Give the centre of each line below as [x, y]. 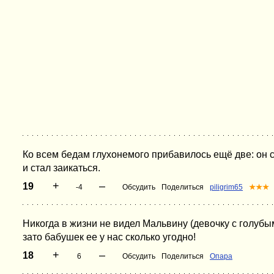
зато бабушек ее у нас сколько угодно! [109, 237]
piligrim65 [226, 187]
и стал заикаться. [61, 168]
